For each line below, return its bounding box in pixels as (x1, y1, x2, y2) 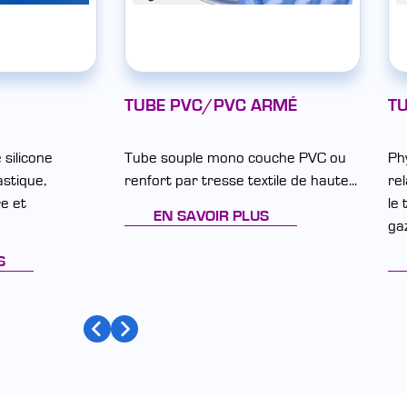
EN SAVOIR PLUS (153, 208, 269, 224)
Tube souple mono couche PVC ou (124, 150, 346, 166)
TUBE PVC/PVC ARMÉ (124, 97, 297, 115)
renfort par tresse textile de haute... (124, 173, 357, 189)
